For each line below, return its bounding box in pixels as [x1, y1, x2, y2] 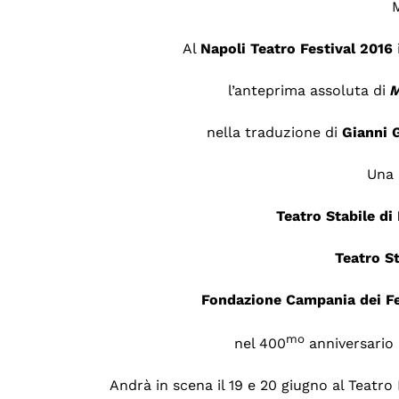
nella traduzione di [206, 124, 342, 141]
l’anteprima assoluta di [227, 82, 390, 99]
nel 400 [234, 335, 287, 353]
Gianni [341, 124, 387, 141]
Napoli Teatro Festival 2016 [199, 40, 397, 57]
